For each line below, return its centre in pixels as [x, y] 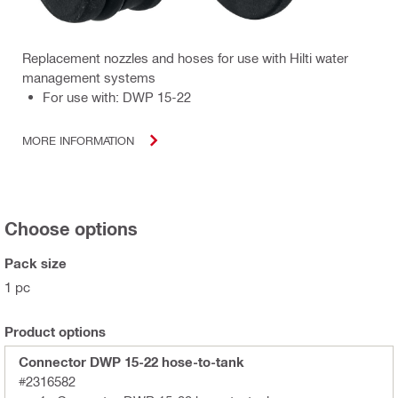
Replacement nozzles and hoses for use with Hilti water [185, 57]
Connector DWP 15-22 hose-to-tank [131, 361]
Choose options [71, 228]
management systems [89, 77]
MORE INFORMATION [78, 140]
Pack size [36, 263]
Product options [55, 331]
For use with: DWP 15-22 [117, 96]
